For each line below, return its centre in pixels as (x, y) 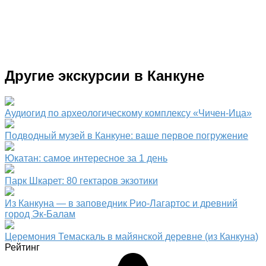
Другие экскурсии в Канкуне (104, 75)
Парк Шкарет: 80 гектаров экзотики (81, 180)
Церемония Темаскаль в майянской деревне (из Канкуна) (132, 236)
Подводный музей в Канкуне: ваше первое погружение (126, 135)
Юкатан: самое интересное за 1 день (86, 158)
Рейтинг (22, 247)
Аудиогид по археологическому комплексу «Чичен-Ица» (128, 113)
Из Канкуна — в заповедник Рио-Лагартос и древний (121, 203)
